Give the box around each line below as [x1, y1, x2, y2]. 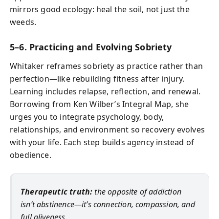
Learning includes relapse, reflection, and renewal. [10, 86, 201, 97]
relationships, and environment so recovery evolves [10, 124, 205, 135]
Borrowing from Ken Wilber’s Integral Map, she [10, 98, 189, 109]
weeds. [10, 17, 37, 27]
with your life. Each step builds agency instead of [10, 136, 194, 148]
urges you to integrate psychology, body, [10, 111, 164, 122]
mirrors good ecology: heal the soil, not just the [10, 4, 190, 15]
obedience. [10, 149, 51, 160]
